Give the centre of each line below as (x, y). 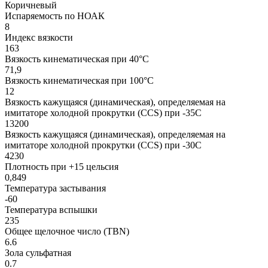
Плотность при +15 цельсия (62, 166)
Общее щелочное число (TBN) (67, 231)
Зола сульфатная (38, 252)
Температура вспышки (51, 209)
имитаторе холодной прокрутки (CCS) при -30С (103, 145)
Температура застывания (55, 188)
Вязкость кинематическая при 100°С (79, 80)
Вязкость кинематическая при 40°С (77, 59)
